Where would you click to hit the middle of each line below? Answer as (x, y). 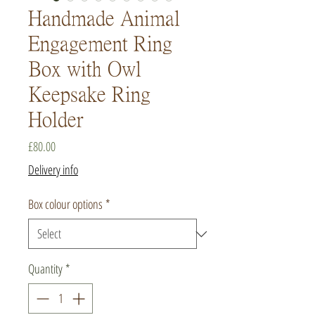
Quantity (45, 269)
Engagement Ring (100, 44)
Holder (56, 120)
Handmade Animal (104, 19)
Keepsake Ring (89, 95)
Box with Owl (85, 69)
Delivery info (53, 170)
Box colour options (65, 204)
